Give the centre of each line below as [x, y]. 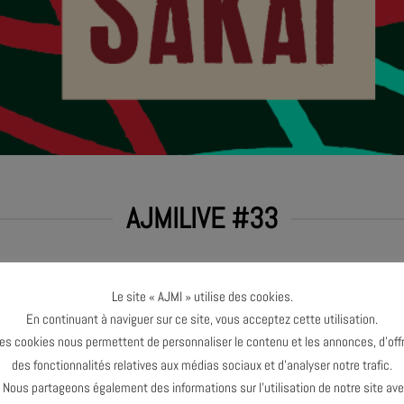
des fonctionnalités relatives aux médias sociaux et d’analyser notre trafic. [202, 364]
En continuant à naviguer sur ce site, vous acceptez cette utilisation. [202, 319]
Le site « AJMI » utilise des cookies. [202, 297]
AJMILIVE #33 [202, 219]
